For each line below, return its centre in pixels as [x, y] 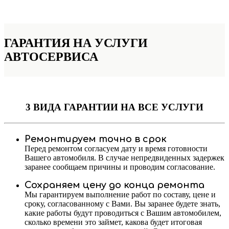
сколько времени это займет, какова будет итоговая [113, 222]
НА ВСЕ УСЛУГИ [161, 107]
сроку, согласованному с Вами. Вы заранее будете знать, [122, 203]
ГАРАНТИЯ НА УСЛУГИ [76, 43]
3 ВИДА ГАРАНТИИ [72, 107]
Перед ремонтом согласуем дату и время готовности [116, 148]
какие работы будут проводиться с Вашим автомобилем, [123, 213]
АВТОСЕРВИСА [51, 57]
